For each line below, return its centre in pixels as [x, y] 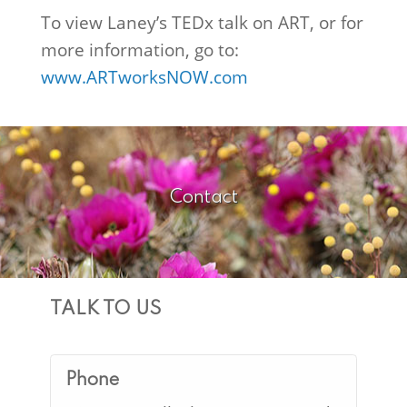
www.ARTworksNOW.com [144, 77]
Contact [203, 198]
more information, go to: [139, 50]
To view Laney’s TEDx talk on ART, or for [202, 23]
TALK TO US [105, 310]
